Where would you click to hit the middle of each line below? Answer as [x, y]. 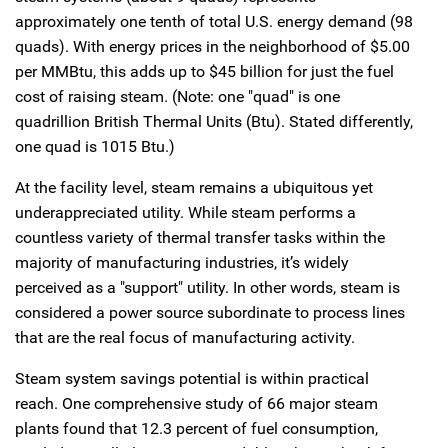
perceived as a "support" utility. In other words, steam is [207, 287]
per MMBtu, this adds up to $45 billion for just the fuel [204, 71]
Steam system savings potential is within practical [192, 378]
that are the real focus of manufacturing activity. [185, 337]
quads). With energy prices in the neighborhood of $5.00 [212, 46]
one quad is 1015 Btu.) [95, 146]
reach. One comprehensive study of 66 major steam [196, 403]
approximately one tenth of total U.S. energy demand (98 [214, 21]
